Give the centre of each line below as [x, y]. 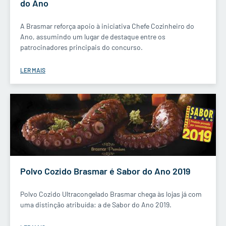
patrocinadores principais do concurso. [81, 47]
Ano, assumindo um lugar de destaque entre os [93, 37]
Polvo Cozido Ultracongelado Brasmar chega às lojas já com [111, 194]
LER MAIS [33, 70]
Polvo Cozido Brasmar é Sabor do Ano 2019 [105, 171]
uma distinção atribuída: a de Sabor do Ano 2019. [96, 204]
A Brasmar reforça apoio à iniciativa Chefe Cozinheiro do [107, 26]
